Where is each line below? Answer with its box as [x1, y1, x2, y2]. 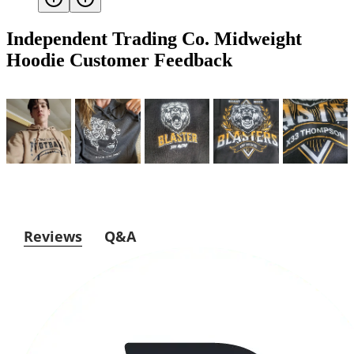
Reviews [23, 227, 82, 247]
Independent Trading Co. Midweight [6, 28, 302, 49]
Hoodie [6, 49, 65, 70]
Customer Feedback [65, 49, 232, 70]
